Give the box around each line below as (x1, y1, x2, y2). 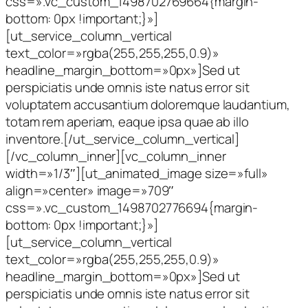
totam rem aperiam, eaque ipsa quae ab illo (5, 112, 249, 131)
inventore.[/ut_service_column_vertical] (5, 129, 240, 148)
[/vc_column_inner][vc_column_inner (5, 146, 226, 165)
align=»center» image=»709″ (5, 181, 175, 199)
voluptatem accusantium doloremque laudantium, (5, 95, 290, 113)
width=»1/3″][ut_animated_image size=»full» (5, 164, 268, 182)
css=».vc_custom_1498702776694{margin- (5, 198, 258, 217)
